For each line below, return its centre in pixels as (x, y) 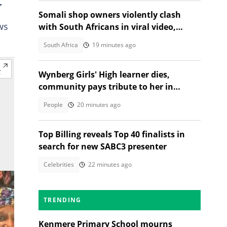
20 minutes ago (99, 105)
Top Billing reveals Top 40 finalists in (112, 134)
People (53, 105)
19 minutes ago (114, 45)
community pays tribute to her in (106, 87)
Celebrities (59, 164)
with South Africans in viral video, (107, 27)
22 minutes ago (110, 164)
